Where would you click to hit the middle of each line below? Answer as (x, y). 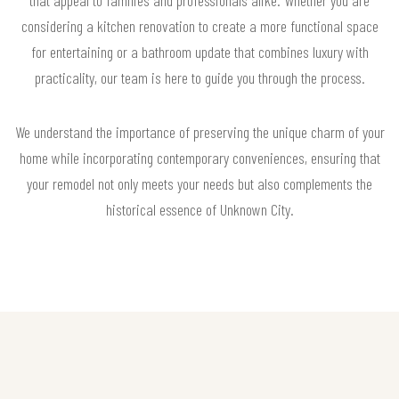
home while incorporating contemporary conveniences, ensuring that (199, 158)
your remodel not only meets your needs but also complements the (199, 184)
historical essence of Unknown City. (199, 210)
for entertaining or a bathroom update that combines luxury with (199, 52)
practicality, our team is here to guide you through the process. (199, 78)
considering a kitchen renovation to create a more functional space (199, 26)
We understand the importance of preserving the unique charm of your (199, 132)
